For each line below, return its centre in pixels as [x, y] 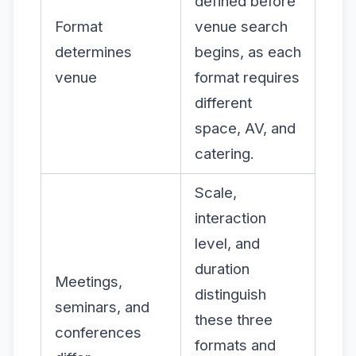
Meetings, [89, 281]
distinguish [230, 294]
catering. [224, 153]
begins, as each [248, 52]
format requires [247, 77]
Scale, [216, 192]
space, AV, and [245, 128]
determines [93, 52]
